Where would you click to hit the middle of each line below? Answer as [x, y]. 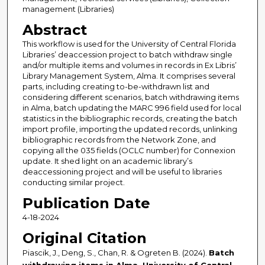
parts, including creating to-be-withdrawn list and [116, 87]
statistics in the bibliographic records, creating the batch [130, 119]
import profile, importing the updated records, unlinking [130, 129]
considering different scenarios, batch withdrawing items [130, 97]
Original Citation [84, 238]
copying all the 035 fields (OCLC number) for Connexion [129, 151]
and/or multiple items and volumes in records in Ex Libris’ [129, 65]
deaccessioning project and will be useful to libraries [122, 172]
